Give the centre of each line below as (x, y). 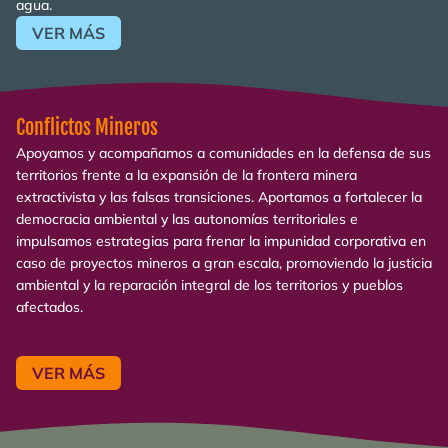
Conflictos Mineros (87, 127)
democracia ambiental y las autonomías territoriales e (187, 218)
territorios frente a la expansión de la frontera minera (186, 174)
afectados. (49, 306)
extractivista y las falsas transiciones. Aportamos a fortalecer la (219, 196)
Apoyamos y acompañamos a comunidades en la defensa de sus (223, 152)
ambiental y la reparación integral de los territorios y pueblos (209, 284)
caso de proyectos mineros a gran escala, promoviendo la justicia (224, 262)
